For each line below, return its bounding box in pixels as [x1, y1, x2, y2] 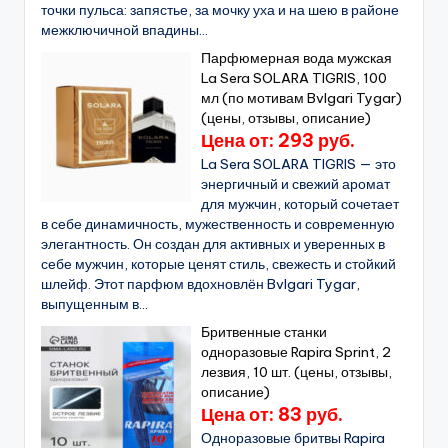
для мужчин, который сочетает [201, 195, 400, 214]
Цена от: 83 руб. [201, 403, 344, 427]
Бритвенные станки [201, 323, 328, 342]
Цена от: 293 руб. [201, 129, 356, 153]
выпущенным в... [41, 295, 148, 314]
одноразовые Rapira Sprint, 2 [201, 343, 392, 362]
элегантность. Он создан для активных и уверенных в [41, 235, 385, 254]
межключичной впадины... [41, 21, 208, 40]
